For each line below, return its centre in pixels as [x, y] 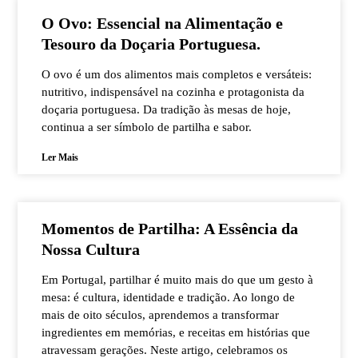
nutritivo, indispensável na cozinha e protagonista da [173, 92]
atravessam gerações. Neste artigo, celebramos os [165, 350]
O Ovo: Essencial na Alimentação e [163, 23]
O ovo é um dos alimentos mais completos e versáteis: [177, 74]
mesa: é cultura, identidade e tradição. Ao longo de [169, 297]
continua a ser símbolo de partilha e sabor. [147, 127]
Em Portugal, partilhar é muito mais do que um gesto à [178, 280]
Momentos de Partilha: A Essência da [170, 229]
